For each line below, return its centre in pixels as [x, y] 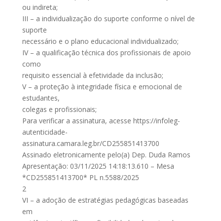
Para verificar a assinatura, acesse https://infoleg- [101, 121]
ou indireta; [40, 7]
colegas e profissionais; [59, 109]
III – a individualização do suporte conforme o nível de [108, 18]
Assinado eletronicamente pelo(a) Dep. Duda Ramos [106, 155]
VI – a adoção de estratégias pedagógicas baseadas [105, 200]
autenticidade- [45, 132]
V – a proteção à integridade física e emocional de [102, 87]
